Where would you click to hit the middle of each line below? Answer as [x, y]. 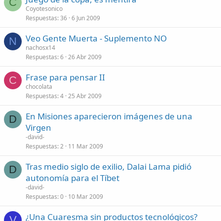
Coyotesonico [44, 9]
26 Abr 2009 [85, 57]
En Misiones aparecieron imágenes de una [109, 116]
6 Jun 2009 [86, 18]
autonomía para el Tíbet [73, 178]
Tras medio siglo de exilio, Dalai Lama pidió [109, 166]
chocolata [39, 87]
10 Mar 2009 [86, 197]
